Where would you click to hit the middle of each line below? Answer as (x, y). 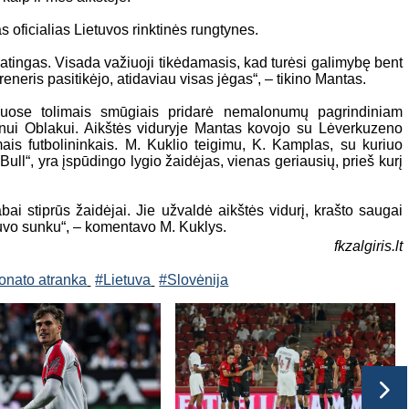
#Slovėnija (194, 279)
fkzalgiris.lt (368, 246)
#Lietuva (123, 279)
